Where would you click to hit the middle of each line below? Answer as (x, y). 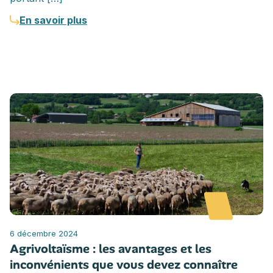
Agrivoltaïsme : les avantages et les (111, 248)
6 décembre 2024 (44, 233)
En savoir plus (53, 20)
